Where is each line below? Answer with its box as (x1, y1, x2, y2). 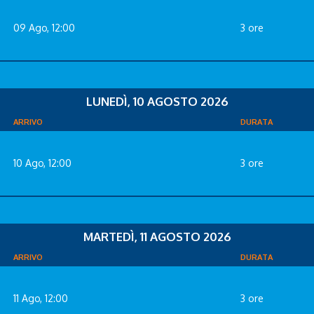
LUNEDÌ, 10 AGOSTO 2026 (86, 93, 228, 109)
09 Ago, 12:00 (13, 21, 75, 34)
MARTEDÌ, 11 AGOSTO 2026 (83, 228, 231, 244)
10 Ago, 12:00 (13, 156, 71, 169)
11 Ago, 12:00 (13, 292, 68, 304)
